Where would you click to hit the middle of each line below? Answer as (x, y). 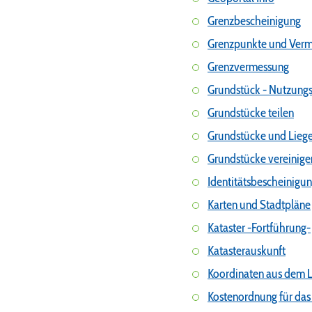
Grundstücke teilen (251, 113)
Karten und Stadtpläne (259, 205)
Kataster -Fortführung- (259, 228)
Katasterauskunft (247, 251)
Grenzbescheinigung (254, 21)
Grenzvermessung (248, 67)
